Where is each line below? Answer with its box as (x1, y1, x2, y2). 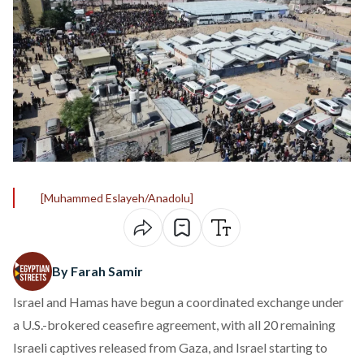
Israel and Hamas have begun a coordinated (13, 294, 257, 310)
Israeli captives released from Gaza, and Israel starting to (13, 340, 327, 355)
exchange (257, 294, 310, 310)
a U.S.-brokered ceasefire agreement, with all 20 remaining (13, 317, 336, 332)
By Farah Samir (52, 263, 143, 279)
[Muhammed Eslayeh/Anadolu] (41, 191, 193, 205)
